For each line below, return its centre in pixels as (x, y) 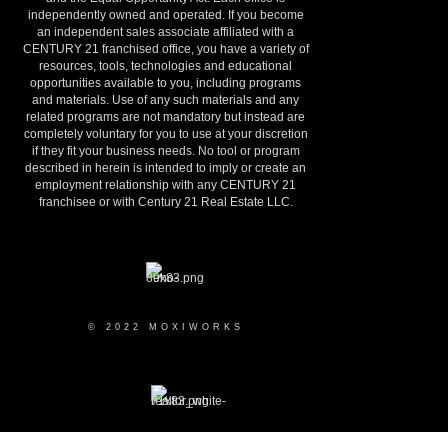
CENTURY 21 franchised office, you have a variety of (165, 49)
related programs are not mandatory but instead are (166, 117)
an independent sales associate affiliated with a (166, 32)
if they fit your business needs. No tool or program (165, 151)
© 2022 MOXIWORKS (165, 327)
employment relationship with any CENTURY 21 (166, 185)
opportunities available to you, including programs (166, 83)
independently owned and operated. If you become (165, 15)
